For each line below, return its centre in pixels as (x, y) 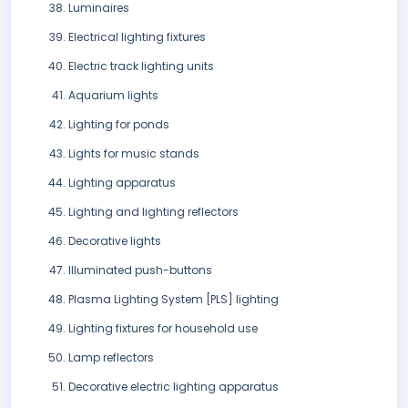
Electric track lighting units (141, 66)
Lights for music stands (134, 154)
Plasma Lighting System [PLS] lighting (173, 300)
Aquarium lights (113, 96)
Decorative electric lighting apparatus (173, 387)
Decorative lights (115, 241)
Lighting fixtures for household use (163, 329)
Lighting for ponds (119, 125)
